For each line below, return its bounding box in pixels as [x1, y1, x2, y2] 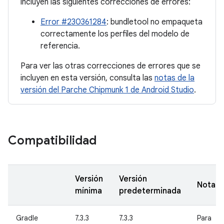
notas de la [154, 73, 194, 83]
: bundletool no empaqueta [106, 17, 202, 27]
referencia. [40, 41, 80, 51]
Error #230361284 [40, 17, 106, 27]
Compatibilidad [8, 133, 96, 148]
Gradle [16, 213, 38, 222]
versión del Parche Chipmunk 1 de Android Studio [20, 85, 194, 95]
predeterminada [119, 186, 181, 196]
